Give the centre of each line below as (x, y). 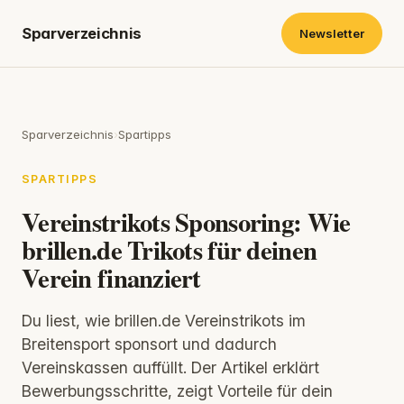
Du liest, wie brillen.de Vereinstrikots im (164, 320)
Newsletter (331, 33)
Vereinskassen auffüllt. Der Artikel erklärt (170, 367)
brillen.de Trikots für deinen (170, 249)
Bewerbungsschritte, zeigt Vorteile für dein (177, 390)
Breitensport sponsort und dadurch (149, 344)
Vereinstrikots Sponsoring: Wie (186, 221)
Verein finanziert (111, 277)
